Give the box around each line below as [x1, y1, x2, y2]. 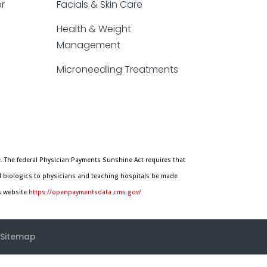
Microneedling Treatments [57, 62, 179, 76]
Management [57, 38, 121, 52]
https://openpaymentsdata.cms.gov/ [29, 188, 141, 197]
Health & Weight [57, 21, 132, 36]
